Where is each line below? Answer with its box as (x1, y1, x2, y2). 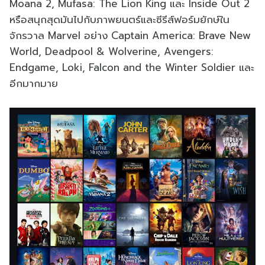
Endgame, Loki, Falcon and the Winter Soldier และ (9, 59, 254, 75)
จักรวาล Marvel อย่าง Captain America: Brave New (9, 27, 251, 43)
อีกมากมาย (9, 75, 58, 91)
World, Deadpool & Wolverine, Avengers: (9, 43, 214, 59)
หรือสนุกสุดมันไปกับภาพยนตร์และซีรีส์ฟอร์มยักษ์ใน (9, 11, 230, 27)
